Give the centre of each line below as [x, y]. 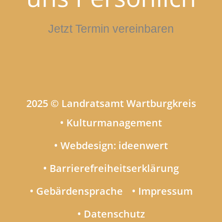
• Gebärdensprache [76, 191]
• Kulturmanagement [111, 123]
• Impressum [162, 191]
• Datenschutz [111, 214]
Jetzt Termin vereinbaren [111, 29]
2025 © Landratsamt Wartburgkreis [111, 103]
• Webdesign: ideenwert [111, 145]
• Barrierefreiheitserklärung [111, 168]
